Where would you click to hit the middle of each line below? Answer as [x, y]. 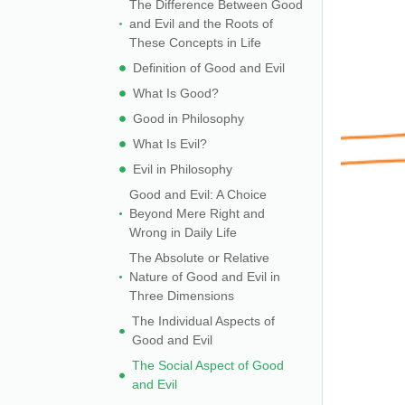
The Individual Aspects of [203, 321]
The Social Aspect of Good [208, 365]
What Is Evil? [170, 144]
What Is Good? [176, 93]
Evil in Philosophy [183, 169]
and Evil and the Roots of [201, 24]
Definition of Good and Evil [209, 68]
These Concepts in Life [195, 42]
